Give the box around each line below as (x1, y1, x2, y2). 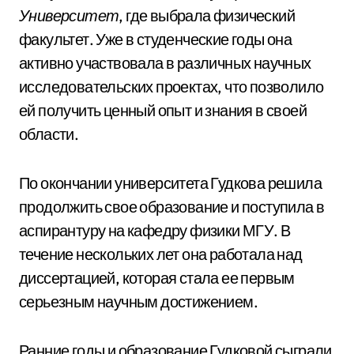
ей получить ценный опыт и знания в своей (19, 100, 307, 120)
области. (19, 124, 79, 144)
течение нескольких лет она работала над (19, 244, 303, 264)
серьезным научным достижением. (19, 292, 258, 311)
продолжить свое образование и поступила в (19, 197, 325, 217)
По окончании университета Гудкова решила (19, 173, 322, 193)
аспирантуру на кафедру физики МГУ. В (19, 220, 291, 240)
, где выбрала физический (119, 6, 296, 25)
